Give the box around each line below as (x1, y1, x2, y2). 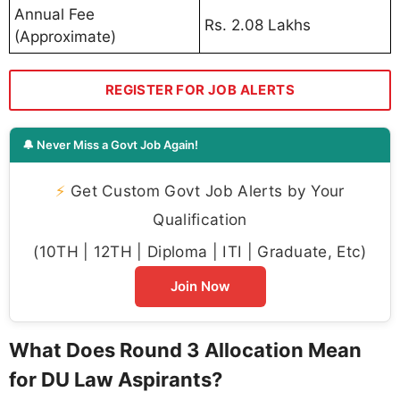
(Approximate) (14, 27, 116, 46)
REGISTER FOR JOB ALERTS (104, 80, 296, 98)
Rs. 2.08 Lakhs (204, 15, 311, 34)
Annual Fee (14, 4, 95, 23)
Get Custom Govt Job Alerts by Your (65, 180, 345, 200)
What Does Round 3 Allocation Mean (9, 337, 362, 362)
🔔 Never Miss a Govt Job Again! (22, 137, 198, 152)
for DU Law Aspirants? (9, 367, 222, 391)
